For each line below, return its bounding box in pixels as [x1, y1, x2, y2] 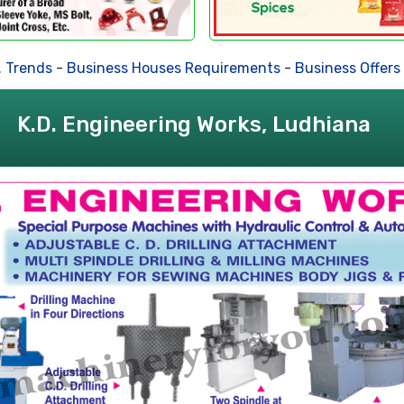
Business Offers [260, 59, 366, 77]
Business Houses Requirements [32, 59, 246, 77]
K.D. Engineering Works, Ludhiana [16, 111, 371, 137]
